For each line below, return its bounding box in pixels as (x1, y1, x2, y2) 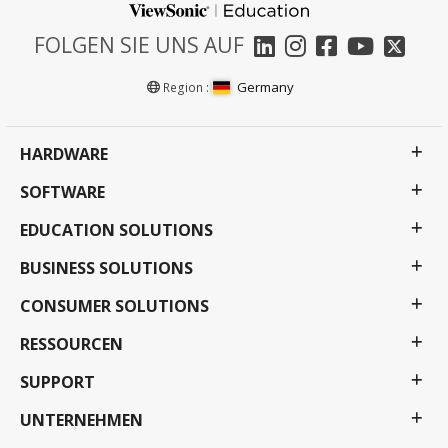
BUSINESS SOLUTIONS (20, 257, 193, 280)
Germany (236, 78, 294, 97)
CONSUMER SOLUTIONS (20, 295, 209, 318)
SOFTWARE (20, 181, 105, 204)
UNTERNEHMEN (20, 409, 143, 432)
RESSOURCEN (20, 333, 123, 356)
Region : (160, 79, 213, 97)
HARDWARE (20, 143, 108, 166)
